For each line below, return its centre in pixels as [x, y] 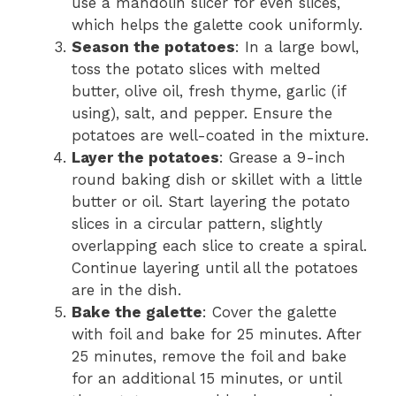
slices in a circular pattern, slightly [197, 223]
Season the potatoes [153, 46]
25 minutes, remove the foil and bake [209, 356]
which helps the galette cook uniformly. [217, 24]
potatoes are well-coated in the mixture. [220, 135]
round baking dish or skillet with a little [217, 179]
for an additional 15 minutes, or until [206, 378]
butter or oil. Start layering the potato [211, 201]
